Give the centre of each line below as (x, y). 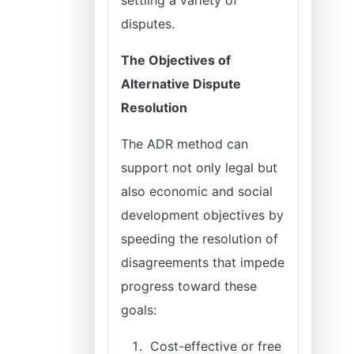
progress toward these (189, 286)
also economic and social (197, 191)
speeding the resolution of (200, 239)
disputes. (148, 24)
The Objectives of (176, 60)
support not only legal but (199, 168)
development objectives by (202, 215)
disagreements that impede (203, 262)
